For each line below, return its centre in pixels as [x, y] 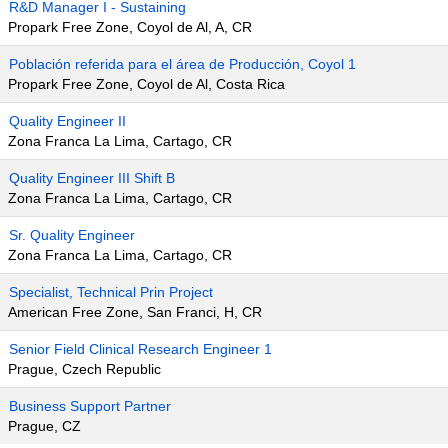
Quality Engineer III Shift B [92, 178]
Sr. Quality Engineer [72, 235]
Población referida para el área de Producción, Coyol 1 [182, 64]
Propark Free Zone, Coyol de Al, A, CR [130, 27]
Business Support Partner [90, 406]
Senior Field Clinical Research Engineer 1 [140, 349]
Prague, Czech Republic [84, 369]
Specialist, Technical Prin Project [111, 292]
